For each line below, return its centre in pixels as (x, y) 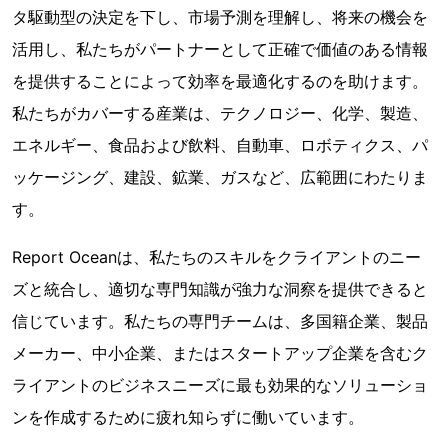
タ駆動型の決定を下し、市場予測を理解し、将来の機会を (220, 17)
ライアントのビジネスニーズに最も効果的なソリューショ (220, 385)
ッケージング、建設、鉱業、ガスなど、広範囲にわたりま (220, 177)
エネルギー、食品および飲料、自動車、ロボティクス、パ (220, 145)
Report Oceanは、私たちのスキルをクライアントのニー (216, 257)
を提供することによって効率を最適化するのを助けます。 (220, 81)
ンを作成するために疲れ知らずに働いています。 (188, 417)
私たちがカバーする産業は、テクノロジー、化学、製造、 (220, 113)
